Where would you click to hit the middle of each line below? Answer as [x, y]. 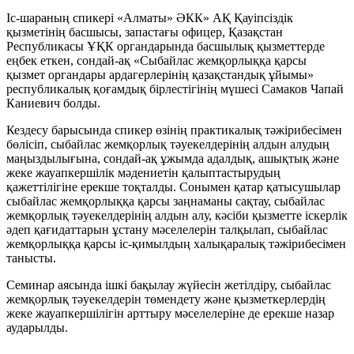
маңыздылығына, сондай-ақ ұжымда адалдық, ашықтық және [173, 159]
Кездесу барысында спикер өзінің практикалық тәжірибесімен [174, 130]
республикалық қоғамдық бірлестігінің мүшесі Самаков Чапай [175, 89]
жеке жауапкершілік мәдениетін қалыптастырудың [143, 173]
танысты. [31, 258]
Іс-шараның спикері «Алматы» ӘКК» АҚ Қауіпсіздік [150, 18]
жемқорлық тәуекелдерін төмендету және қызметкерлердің [166, 299]
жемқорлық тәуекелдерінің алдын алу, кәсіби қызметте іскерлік [177, 216]
